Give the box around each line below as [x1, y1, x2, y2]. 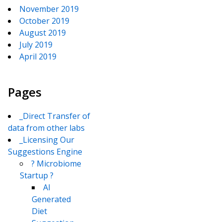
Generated [32, 194, 71, 205]
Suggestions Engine [8, 146, 82, 158]
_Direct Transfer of [19, 111, 90, 122]
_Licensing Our [19, 134, 74, 146]
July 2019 [19, 39, 53, 51]
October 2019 [19, 15, 69, 27]
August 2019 [19, 27, 66, 39]
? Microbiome [31, 158, 81, 169]
